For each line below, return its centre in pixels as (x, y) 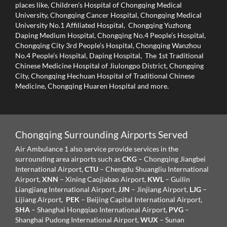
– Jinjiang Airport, (160, 190)
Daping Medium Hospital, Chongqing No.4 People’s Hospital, (110, 35)
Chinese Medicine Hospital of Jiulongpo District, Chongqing (109, 66)
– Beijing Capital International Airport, (142, 200)
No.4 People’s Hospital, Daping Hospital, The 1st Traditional (109, 56)
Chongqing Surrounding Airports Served (102, 135)
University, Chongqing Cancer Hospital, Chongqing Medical (108, 15)
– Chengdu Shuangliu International (154, 169)
